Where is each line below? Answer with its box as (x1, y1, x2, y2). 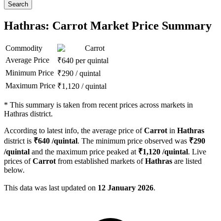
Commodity (5, 44, 42, 53)
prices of (4, 157, 33, 166)
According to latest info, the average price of (4, 126, 144, 135)
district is (4, 137, 34, 146)
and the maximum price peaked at (30, 147, 138, 156)
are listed (172, 157, 202, 166)
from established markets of (56, 157, 145, 166)
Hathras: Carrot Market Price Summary (4, 19, 212, 33)
